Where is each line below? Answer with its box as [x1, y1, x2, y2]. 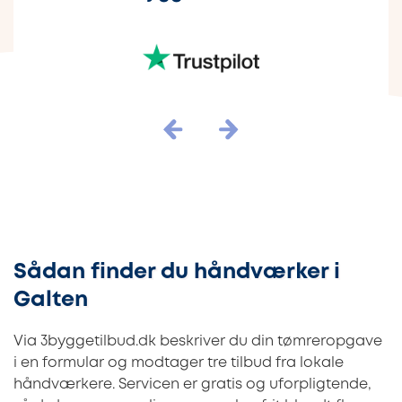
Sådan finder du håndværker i [13, 262, 340, 282]
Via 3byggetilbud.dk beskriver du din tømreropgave [13, 334, 382, 348]
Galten [13, 290, 88, 310]
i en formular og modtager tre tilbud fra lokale [13, 355, 344, 370]
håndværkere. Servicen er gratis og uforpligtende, [13, 377, 371, 391]
